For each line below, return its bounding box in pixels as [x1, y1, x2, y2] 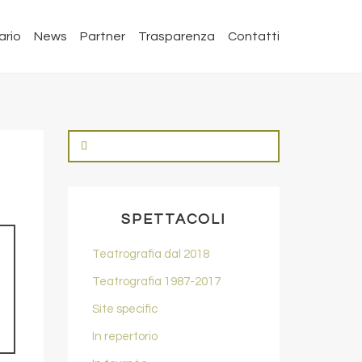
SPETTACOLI [120, 212, 226, 227]
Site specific [91, 303, 158, 315]
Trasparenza [138, 30, 215, 43]
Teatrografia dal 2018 [91, 248, 209, 260]
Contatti [228, 30, 280, 43]
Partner [80, 30, 125, 43]
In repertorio [91, 330, 158, 343]
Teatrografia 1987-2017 [91, 276, 221, 288]
